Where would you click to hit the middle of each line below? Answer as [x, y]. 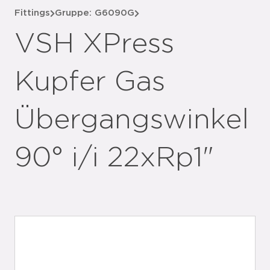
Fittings [32, 13]
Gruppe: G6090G [95, 13]
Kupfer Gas [90, 82]
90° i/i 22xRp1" [114, 158]
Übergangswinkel [132, 120]
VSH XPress [94, 44]
